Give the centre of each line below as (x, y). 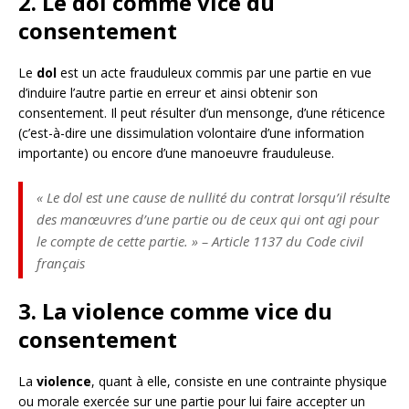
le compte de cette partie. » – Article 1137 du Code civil (200, 241)
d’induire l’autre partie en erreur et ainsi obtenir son (168, 92)
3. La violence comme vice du (175, 310)
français (61, 262)
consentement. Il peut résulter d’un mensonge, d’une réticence (202, 112)
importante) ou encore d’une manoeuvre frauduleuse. (176, 152)
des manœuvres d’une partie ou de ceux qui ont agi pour (208, 219)
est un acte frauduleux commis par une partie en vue (214, 72)
